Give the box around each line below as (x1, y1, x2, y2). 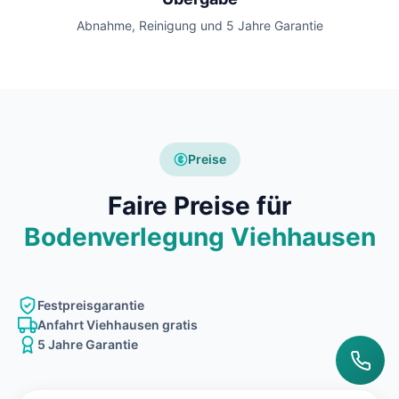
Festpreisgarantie (37, 297, 144, 313)
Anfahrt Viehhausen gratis (37, 317, 198, 333)
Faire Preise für (108, 191, 291, 222)
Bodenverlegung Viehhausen (23, 222, 376, 253)
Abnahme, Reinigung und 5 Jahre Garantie (76, 18, 323, 34)
